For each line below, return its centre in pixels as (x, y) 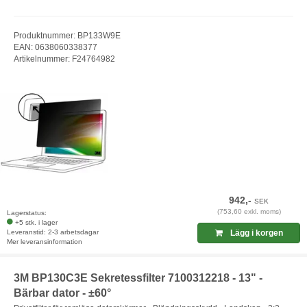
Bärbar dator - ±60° (62, 293)
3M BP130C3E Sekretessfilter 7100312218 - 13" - (138, 278)
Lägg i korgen (255, 233)
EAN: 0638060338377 (56, 47)
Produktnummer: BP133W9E (67, 35)
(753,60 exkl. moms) (249, 212)
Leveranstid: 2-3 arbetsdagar (53, 232)
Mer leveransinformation (45, 242)
